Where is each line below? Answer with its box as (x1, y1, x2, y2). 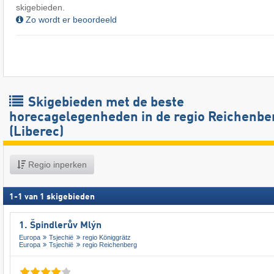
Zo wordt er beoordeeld (23, 14, 117, 24)
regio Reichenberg (82, 241, 137, 249)
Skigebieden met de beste (25, 95, 184, 109)
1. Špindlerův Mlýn (19, 220, 102, 231)
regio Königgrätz (82, 234, 131, 242)
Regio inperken (26, 159, 87, 169)
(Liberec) (9, 125, 64, 139)
